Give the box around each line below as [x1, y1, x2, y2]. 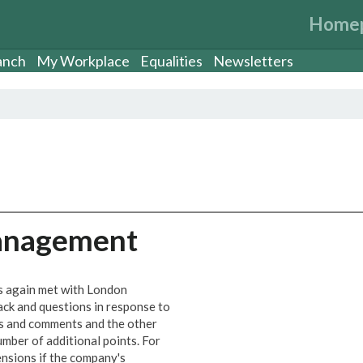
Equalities [140, 52, 203, 70]
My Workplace [36, 52, 130, 70]
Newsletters [213, 52, 293, 70]
